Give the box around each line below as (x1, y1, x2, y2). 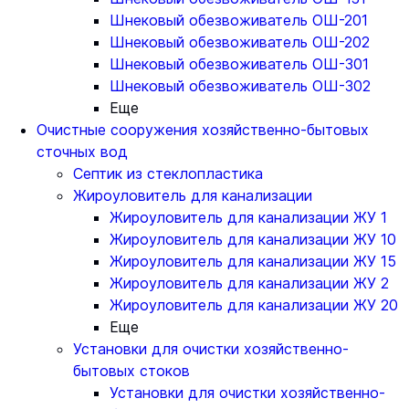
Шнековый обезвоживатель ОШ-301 (110, 55, 369, 73)
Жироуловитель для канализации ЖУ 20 (110, 296, 398, 314)
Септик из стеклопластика (73, 164, 263, 183)
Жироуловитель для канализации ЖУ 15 (110, 252, 396, 270)
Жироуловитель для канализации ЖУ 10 (110, 230, 396, 248)
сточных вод (37, 142, 128, 161)
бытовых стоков (73, 362, 190, 380)
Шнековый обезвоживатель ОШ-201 (110, 11, 368, 29)
